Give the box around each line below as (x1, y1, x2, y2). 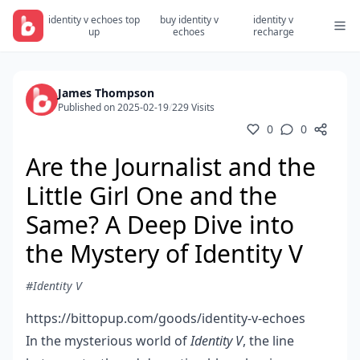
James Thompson (58, 85, 154, 100)
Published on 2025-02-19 (58, 100, 169, 114)
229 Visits (172, 100, 215, 114)
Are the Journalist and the (26, 150, 316, 183)
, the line (243, 332, 294, 350)
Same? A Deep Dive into (26, 208, 294, 241)
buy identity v (159, 13, 219, 27)
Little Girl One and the (26, 179, 277, 212)
